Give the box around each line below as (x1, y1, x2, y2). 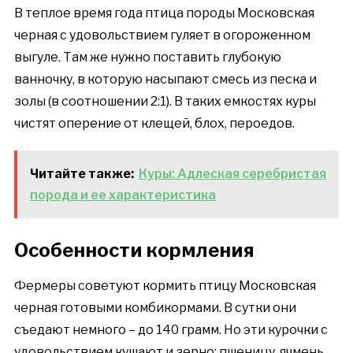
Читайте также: (29, 165, 134, 181)
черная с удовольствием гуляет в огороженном (13, 27, 310, 43)
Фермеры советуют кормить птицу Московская (13, 277, 316, 293)
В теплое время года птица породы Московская (13, 5, 314, 20)
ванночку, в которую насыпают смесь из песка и (13, 71, 317, 87)
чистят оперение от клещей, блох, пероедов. (13, 115, 295, 131)
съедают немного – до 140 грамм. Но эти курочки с (13, 321, 328, 337)
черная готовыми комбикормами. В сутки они (13, 299, 296, 315)
